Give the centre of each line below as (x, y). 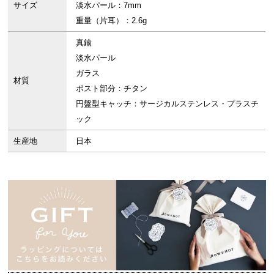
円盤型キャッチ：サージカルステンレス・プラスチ (168, 104)
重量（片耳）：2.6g (112, 21)
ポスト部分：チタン (112, 89)
